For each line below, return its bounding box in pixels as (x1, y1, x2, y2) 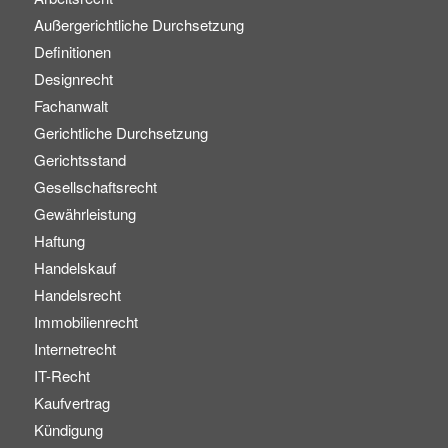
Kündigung (33, 418, 103, 440)
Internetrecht (33, 337, 116, 359)
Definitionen (33, 40, 111, 62)
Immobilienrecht (33, 310, 138, 332)
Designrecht (33, 67, 113, 89)
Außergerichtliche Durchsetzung (33, 13, 244, 35)
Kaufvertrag (33, 391, 110, 413)
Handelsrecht (33, 283, 121, 305)
